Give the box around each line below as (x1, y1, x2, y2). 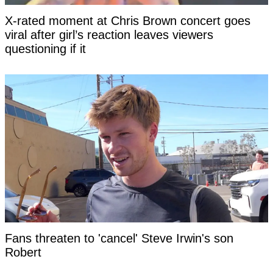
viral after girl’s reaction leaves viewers (5, 28, 213, 42)
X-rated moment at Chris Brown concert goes (5, 14, 250, 28)
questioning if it (5, 42, 86, 56)
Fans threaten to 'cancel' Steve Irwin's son (5, 232, 233, 246)
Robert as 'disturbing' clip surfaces (5, 246, 190, 260)
